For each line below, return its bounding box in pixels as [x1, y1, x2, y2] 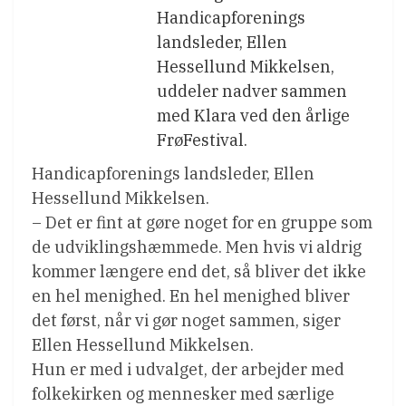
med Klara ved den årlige [157, 105, 350, 127]
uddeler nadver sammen [157, 81, 347, 102]
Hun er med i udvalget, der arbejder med [32, 359, 344, 381]
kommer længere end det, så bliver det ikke [32, 261, 366, 283]
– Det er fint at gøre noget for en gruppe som [32, 212, 372, 234]
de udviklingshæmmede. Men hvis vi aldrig [32, 237, 362, 258]
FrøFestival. [157, 130, 247, 151]
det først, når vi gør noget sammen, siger [32, 310, 341, 332]
